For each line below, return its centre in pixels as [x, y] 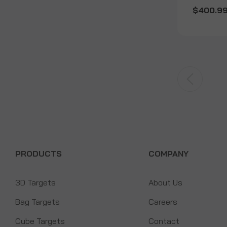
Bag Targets [37, 202]
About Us [165, 183]
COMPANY [168, 154]
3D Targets [35, 183]
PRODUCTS [39, 154]
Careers [163, 202]
